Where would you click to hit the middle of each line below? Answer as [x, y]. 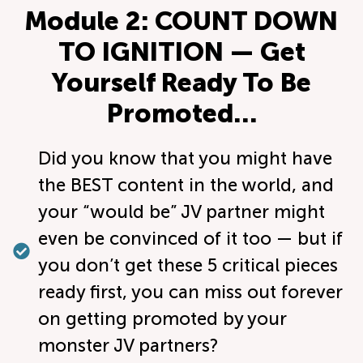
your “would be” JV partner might [182, 211]
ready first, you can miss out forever [191, 292]
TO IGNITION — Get [181, 51]
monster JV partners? [128, 345]
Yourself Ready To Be [181, 82]
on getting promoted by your [163, 318]
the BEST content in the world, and [186, 185]
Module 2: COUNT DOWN [181, 21]
